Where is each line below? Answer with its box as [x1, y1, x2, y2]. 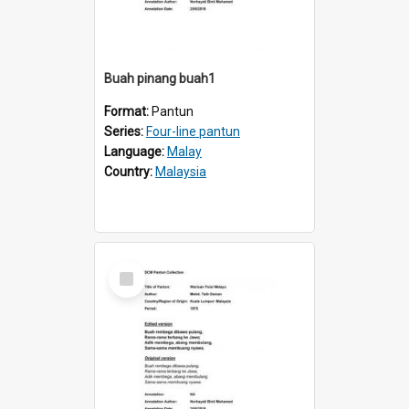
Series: [104, 123, 146, 139]
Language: [104, 143, 167, 159]
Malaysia [155, 163, 206, 179]
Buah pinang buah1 [104, 70, 215, 86]
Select [112, 259, 152, 277]
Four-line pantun [146, 123, 240, 139]
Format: [104, 103, 152, 119]
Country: [104, 163, 155, 179]
